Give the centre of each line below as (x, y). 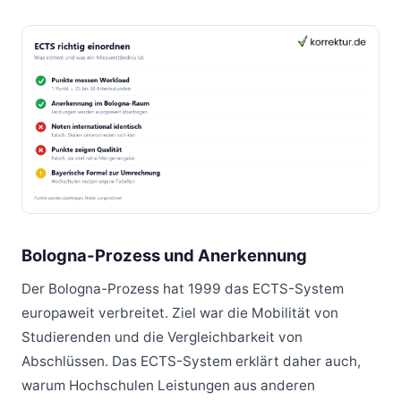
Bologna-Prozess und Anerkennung (164, 255)
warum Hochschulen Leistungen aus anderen (168, 386)
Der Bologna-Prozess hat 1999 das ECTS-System (183, 289)
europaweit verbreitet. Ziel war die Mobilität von (180, 313)
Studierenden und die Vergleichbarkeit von (162, 337)
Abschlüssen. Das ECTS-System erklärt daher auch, (191, 362)
